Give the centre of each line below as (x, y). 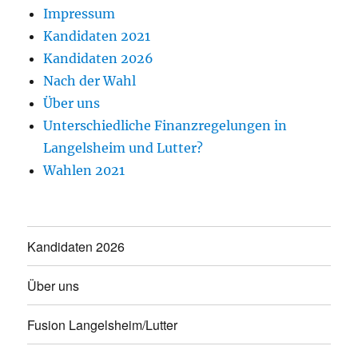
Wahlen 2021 (84, 171)
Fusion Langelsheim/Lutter (103, 324)
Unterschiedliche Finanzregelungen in (165, 126)
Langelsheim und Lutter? (123, 148)
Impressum (80, 14)
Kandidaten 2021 (97, 36)
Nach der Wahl (90, 81)
